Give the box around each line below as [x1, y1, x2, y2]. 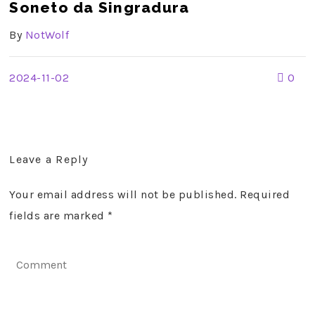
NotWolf [25, 28, 70, 41]
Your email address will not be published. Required [9, 187, 290, 201]
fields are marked [9, 208, 108, 222]
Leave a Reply [9, 153, 89, 166]
